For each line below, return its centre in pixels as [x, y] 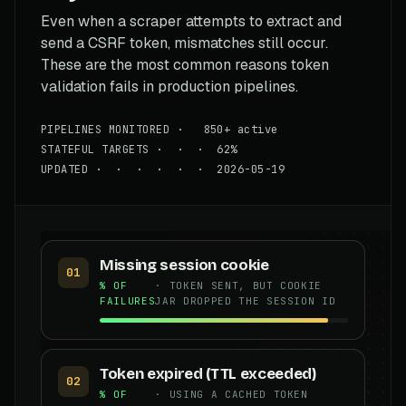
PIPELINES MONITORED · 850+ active [159, 129]
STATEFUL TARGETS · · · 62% [139, 149]
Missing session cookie [184, 265]
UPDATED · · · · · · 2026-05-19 [163, 169]
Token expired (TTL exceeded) [208, 373]
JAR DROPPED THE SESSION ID [246, 300]
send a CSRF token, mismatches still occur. [184, 43]
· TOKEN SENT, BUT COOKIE [239, 285]
